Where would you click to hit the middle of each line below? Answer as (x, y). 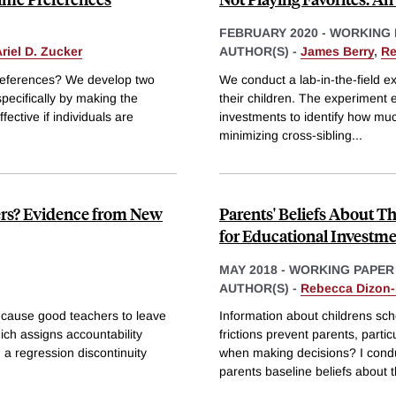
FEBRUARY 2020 (269, 32)
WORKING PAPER (342, 269)
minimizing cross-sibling (286, 135)
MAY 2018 (248, 269)
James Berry (337, 51)
